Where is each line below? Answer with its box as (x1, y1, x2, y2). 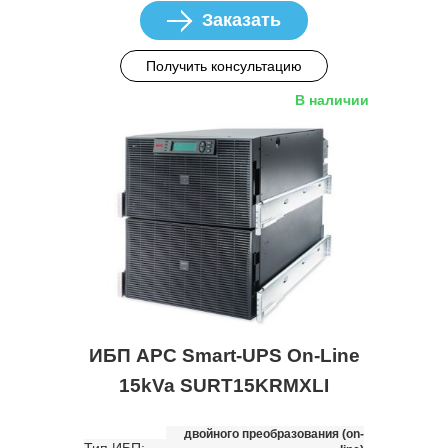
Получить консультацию (146, 57, 302, 74)
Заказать (202, 9, 281, 30)
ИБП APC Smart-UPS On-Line (88, 344, 360, 366)
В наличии (295, 91, 369, 108)
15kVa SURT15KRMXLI (119, 374, 329, 396)
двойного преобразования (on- (184, 426, 364, 441)
